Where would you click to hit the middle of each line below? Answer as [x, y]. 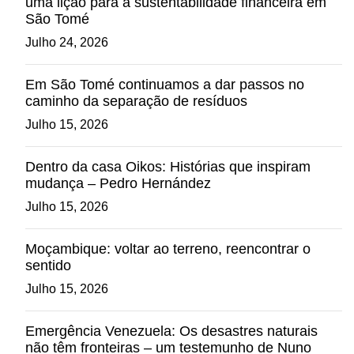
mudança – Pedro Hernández [118, 183]
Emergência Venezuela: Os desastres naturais [171, 331]
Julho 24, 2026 [67, 42]
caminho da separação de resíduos [138, 101]
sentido [48, 265]
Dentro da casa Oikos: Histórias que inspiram [168, 167]
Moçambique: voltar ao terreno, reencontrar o [168, 249]
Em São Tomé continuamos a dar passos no [165, 85]
